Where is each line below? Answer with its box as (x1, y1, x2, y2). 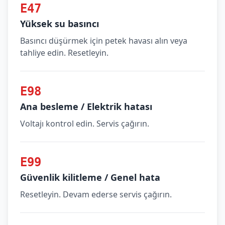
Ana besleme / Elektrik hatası (20, 100, 152, 113)
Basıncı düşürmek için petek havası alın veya (20, 35, 187, 46)
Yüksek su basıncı (20, 18, 99, 30)
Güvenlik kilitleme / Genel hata (20, 171, 160, 183)
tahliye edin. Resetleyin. (20, 47, 108, 58)
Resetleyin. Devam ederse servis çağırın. (20, 189, 172, 200)
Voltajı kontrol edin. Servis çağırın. (20, 118, 149, 129)
